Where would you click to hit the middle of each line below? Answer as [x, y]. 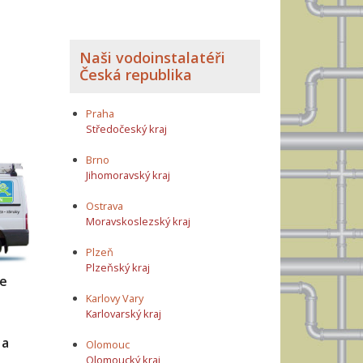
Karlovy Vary [115, 299]
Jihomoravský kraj [128, 175]
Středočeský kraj [126, 128]
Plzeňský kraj [118, 268]
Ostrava [105, 205]
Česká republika [136, 74]
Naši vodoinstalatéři [152, 57]
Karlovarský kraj [124, 314]
